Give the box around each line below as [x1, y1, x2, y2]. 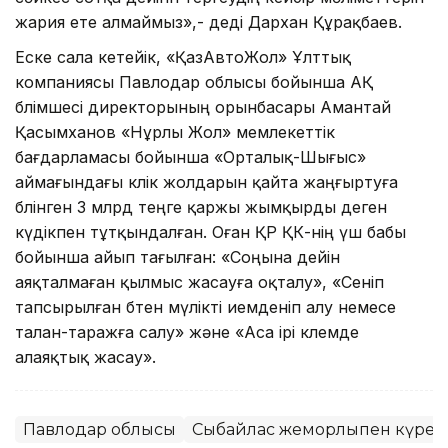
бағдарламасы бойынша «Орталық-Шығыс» [15, 146, 366, 167]
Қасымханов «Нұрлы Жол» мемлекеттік [15, 121, 335, 142]
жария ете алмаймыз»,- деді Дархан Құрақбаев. [15, 11, 402, 32]
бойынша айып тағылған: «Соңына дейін [15, 246, 340, 267]
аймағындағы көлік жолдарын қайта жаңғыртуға [15, 171, 398, 192]
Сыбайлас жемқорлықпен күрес [192, 419, 444, 439]
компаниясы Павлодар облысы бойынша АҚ [15, 71, 373, 92]
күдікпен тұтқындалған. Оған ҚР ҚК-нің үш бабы [15, 221, 406, 242]
